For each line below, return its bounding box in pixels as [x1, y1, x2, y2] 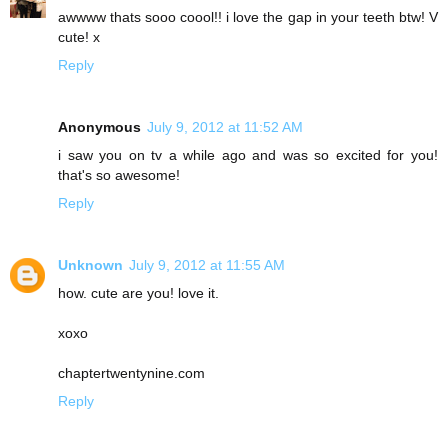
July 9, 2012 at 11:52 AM [147, 118, 303, 135]
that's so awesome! [58, 166, 180, 183]
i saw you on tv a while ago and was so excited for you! [58, 146, 438, 163]
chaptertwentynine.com [58, 364, 205, 381]
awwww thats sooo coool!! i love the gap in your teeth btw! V [58, 8, 438, 25]
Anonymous [58, 118, 141, 135]
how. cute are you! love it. [58, 284, 219, 301]
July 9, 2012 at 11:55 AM [129, 256, 285, 273]
